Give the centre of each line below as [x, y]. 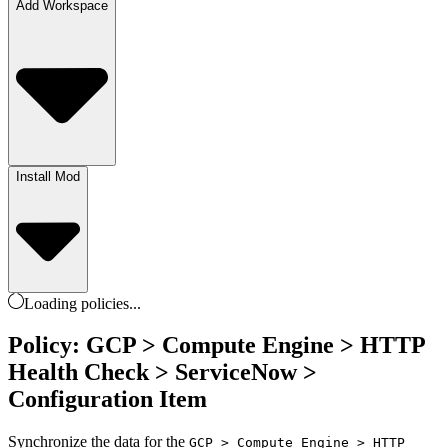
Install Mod [48, 177]
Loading [52, 303]
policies [105, 303]
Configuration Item [107, 399]
